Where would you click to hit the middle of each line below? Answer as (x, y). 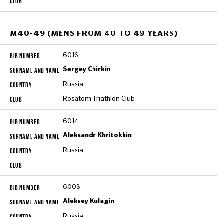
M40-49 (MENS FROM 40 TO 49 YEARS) (94, 34)
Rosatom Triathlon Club (99, 98)
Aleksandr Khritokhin (97, 135)
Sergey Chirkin (87, 69)
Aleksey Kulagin (89, 201)
